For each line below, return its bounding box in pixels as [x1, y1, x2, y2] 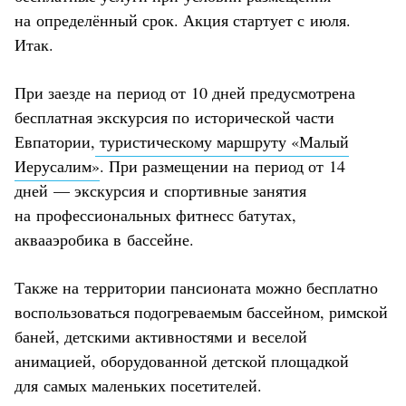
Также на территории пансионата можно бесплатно [14, 275, 378, 298]
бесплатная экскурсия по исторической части [14, 105, 334, 128]
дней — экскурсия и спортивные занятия [14, 179, 306, 201]
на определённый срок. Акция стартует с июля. [14, 8, 351, 31]
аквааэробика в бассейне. [14, 227, 194, 250]
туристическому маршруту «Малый [95, 130, 349, 152]
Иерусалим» [14, 154, 100, 177]
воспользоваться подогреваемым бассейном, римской [14, 300, 388, 323]
